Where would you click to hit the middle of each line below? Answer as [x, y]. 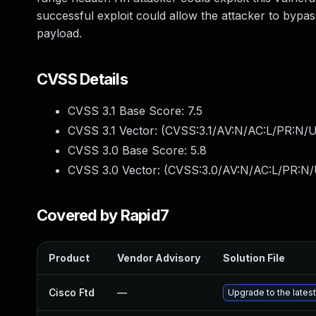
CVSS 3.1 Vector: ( [116, 130]
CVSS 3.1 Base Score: [128, 111]
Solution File [254, 258]
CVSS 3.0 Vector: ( [118, 170]
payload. [59, 33]
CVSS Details [82, 79]
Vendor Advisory [159, 258]
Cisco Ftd [72, 292]
